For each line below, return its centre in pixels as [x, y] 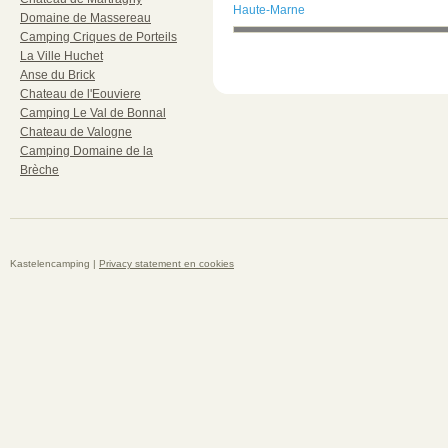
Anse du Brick [57, 75]
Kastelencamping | [54, 263]
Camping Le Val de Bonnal [93, 113]
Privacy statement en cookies [166, 263]
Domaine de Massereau [85, 18]
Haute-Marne [268, 10]
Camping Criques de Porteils [98, 37]
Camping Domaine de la [86, 151]
